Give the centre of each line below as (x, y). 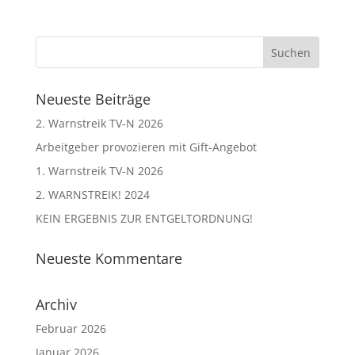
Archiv (56, 304)
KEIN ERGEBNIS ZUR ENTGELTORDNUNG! (144, 218)
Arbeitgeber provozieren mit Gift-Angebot (146, 147)
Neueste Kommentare (109, 258)
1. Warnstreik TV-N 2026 (99, 171)
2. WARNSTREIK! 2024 (92, 195)
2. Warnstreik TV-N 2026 (99, 123)
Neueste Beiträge (93, 99)
